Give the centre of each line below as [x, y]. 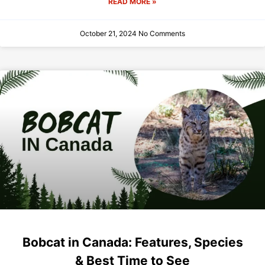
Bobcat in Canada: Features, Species [132, 243]
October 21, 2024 [109, 34]
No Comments [162, 34]
